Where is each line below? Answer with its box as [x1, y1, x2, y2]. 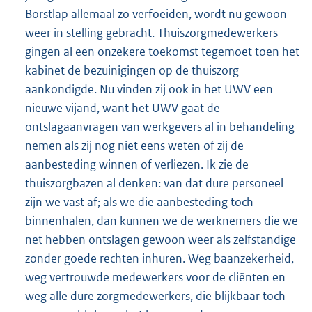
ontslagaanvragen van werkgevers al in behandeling [25, 119, 295, 135]
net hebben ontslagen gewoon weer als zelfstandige [25, 232, 296, 248]
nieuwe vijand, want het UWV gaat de [25, 100, 220, 116]
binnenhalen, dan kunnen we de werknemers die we [25, 213, 298, 229]
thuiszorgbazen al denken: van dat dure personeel [25, 175, 283, 192]
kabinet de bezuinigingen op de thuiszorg [25, 63, 239, 79]
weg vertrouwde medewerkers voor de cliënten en [25, 270, 286, 286]
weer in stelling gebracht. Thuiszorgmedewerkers [25, 25, 278, 41]
